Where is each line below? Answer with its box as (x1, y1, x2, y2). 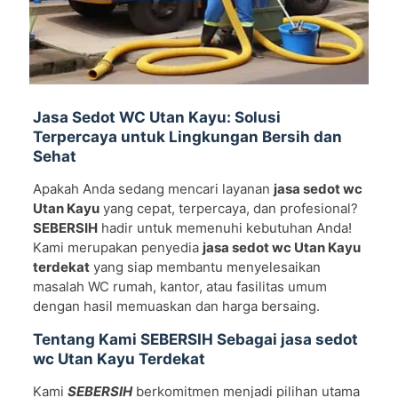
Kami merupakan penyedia (32, 238, 203, 256)
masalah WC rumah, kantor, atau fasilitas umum (32, 277, 327, 295)
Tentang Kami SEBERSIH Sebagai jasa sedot (32, 330, 358, 348)
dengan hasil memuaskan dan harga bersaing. (32, 297, 320, 314)
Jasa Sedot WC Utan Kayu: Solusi (32, 107, 281, 126)
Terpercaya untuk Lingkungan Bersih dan (32, 127, 342, 146)
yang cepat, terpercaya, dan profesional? (99, 199, 358, 217)
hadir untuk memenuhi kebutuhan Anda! (97, 219, 352, 236)
